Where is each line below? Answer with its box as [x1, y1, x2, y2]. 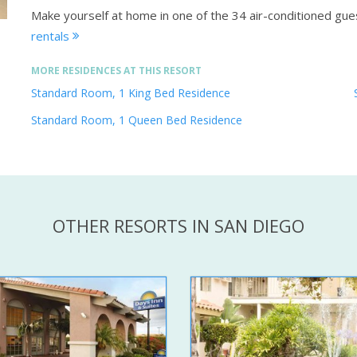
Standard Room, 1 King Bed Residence [31, 85, 230, 101]
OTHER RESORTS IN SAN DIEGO [53, 214, 304, 238]
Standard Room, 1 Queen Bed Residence [31, 112, 242, 128]
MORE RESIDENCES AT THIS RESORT [31, 64, 202, 78]
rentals [31, 28, 73, 45]
